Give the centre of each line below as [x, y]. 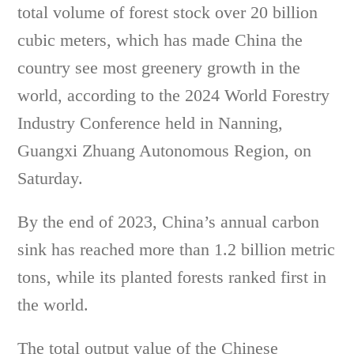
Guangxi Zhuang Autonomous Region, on [165, 151]
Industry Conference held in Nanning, [151, 123]
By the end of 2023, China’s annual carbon [169, 222]
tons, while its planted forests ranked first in [172, 277]
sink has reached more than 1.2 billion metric [177, 249]
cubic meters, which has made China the [160, 40]
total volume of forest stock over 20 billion [168, 12]
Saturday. [51, 178]
